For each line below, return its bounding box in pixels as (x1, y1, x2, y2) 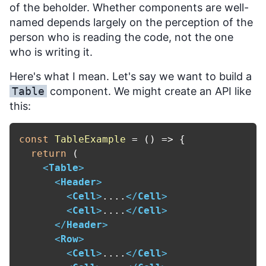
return (31, 148, 66, 160)
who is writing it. (9, 46, 93, 59)
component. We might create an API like (47, 85, 251, 98)
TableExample (55, 134, 126, 145)
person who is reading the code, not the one (9, 31, 233, 44)
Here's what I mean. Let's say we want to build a (9, 70, 252, 83)
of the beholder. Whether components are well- (9, 1, 249, 14)
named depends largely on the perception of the (9, 16, 253, 29)
